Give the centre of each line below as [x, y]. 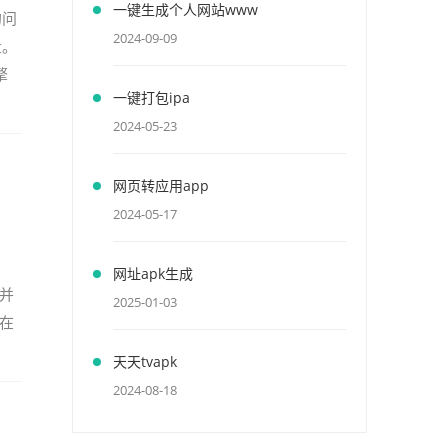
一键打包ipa [151, 97]
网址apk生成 [153, 273]
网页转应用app [161, 185]
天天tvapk [145, 361]
